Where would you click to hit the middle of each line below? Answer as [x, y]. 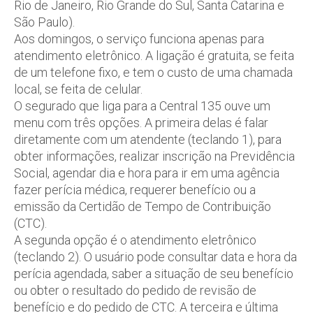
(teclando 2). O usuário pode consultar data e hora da [155, 257]
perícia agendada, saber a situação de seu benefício [154, 274]
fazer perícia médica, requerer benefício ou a [135, 190]
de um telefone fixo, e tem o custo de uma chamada [153, 72]
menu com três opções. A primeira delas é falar [141, 123]
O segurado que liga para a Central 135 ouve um [142, 106]
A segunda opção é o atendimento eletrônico [135, 240]
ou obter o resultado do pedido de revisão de [135, 290]
